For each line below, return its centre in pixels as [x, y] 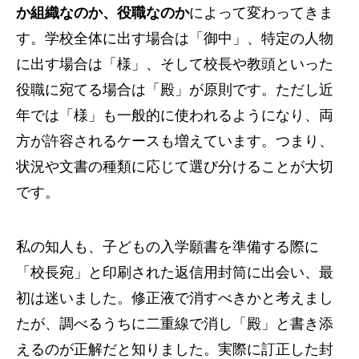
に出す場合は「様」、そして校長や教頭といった [175, 64]
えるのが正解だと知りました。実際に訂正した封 [175, 349]
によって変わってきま [261, 13]
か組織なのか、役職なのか [103, 13]
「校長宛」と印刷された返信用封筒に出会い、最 [175, 272]
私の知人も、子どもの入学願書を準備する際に [167, 247]
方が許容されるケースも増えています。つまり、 [175, 141]
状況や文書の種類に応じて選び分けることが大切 [175, 167]
